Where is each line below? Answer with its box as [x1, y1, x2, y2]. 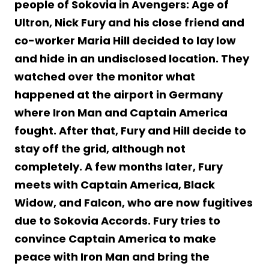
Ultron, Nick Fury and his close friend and [14, 14, 244, 30]
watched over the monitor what [14, 68, 195, 84]
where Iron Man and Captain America [14, 104, 228, 120]
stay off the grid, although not [14, 141, 186, 156]
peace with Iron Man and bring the [14, 249, 210, 264]
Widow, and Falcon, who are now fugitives [14, 195, 253, 210]
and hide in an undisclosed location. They [14, 50, 249, 66]
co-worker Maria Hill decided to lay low [14, 32, 236, 48]
